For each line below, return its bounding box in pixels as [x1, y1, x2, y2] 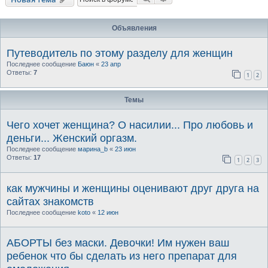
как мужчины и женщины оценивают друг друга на [7, 182, 259, 194]
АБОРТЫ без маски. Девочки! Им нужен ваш [7, 236, 229, 249]
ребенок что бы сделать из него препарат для [7, 249, 237, 262]
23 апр [101, 60, 121, 68]
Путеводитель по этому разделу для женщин [7, 47, 233, 59]
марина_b [78, 145, 108, 153]
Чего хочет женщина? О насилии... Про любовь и [7, 118, 253, 131]
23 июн [115, 145, 136, 153]
